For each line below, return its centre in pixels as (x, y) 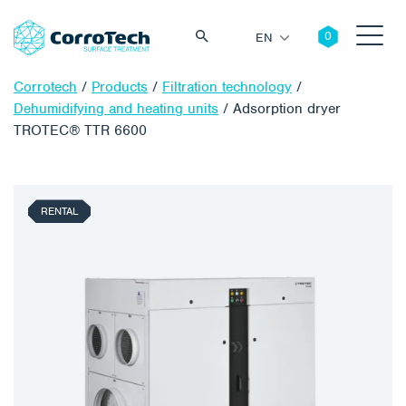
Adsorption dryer (287, 109)
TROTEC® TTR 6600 (80, 131)
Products (120, 87)
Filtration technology (227, 87)
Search (348, 159)
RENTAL (59, 212)
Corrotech (45, 87)
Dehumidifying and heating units (116, 109)
